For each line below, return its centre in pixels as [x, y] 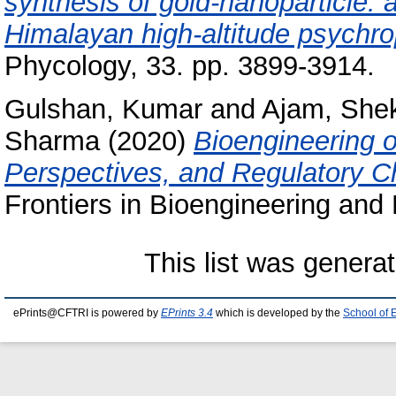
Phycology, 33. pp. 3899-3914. [190, 66]
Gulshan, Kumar [103, 110]
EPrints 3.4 [187, 313]
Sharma [52, 141]
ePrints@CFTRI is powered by [87, 313]
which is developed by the [278, 313]
